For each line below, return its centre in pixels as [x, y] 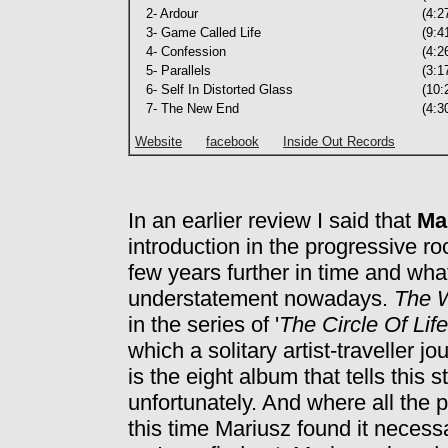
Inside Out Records [339, 141]
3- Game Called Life [199, 32]
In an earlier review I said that [272, 220]
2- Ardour [168, 13]
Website [158, 141]
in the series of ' [203, 324]
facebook [232, 141]
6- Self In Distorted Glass [215, 89]
